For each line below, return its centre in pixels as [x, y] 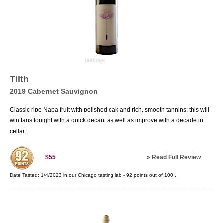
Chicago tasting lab [100, 175]
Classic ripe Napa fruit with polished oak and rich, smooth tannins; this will [110, 110]
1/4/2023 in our [59, 175]
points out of [148, 175]
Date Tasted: [25, 175]
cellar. [18, 131]
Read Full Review [176, 157]
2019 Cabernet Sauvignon [54, 91]
